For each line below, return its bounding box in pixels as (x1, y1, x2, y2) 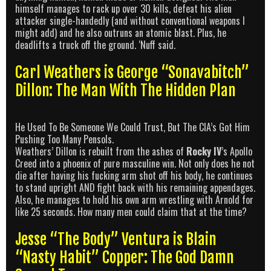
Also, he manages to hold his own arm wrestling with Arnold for (15, 192, 253, 207)
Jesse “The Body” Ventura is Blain (15, 229, 217, 249)
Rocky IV (186, 144, 221, 159)
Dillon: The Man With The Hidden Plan (15, 81, 236, 100)
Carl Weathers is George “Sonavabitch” (15, 63, 249, 82)
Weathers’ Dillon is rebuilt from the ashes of (15, 144, 186, 159)
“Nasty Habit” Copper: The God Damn (15, 247, 234, 267)
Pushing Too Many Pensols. (15, 132, 114, 147)
